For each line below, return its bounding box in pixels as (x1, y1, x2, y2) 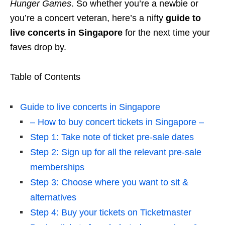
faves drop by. (10, 42, 66, 53)
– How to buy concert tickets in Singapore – (30, 117, 204, 128)
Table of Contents (10, 72, 80, 82)
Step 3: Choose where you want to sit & (30, 177, 188, 188)
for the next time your (123, 28, 210, 38)
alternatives (30, 192, 76, 203)
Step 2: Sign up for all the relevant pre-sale (30, 147, 201, 158)
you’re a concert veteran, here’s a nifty (10, 13, 166, 24)
